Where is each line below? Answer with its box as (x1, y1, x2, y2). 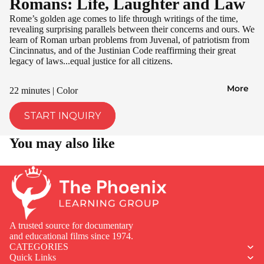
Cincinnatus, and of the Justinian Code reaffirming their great (9, 45, 236, 55)
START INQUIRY (24, 110, 101, 121)
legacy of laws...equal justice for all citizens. (9, 55, 173, 66)
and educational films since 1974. (9, 231, 133, 242)
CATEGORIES (9, 242, 68, 252)
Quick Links (9, 252, 56, 263)
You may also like (9, 135, 115, 151)
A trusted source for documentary (9, 220, 133, 231)
